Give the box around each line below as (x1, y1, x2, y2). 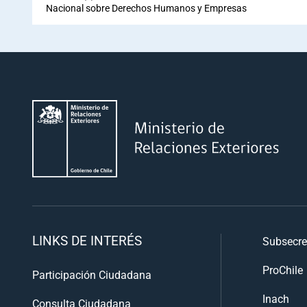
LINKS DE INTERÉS (32, 232, 142, 249)
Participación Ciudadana (32, 267, 151, 282)
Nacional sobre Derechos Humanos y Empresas (46, 1, 247, 15)
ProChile (262, 262, 303, 278)
